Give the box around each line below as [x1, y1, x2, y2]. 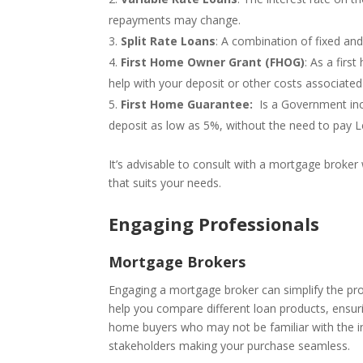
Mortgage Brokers [109, 251, 246, 271]
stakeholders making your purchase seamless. [109, 337, 351, 353]
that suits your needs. [109, 174, 222, 190]
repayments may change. [109, 11, 241, 28]
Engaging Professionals [109, 211, 320, 236]
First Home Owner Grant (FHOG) [121, 53, 305, 70]
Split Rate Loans [121, 32, 216, 49]
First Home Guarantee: [121, 96, 254, 112]
